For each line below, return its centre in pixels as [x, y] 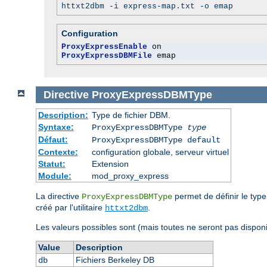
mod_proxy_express [130, 176]
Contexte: [58, 152]
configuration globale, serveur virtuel [160, 152]
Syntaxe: [56, 127]
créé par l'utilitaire [70, 208]
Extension [110, 164]
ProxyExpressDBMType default [156, 140]
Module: [55, 176]
